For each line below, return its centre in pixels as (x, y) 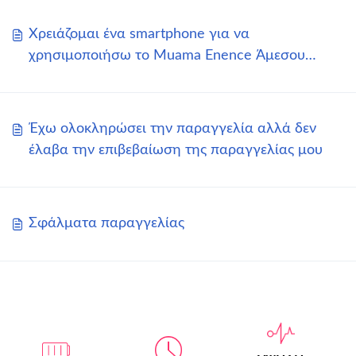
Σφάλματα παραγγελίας (106, 223)
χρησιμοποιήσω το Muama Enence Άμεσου (167, 55)
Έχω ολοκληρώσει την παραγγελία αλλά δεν (172, 128)
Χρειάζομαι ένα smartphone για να (139, 34)
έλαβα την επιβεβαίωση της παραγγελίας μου (176, 150)
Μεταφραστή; (74, 77)
